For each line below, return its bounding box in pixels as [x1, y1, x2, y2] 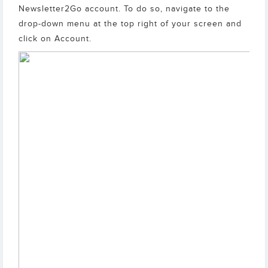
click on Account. [19, 34, 92, 44]
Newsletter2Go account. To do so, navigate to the [19, 4, 230, 14]
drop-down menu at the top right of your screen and [19, 19, 242, 29]
